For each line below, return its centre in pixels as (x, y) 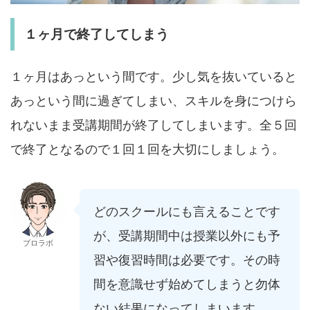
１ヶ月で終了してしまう (97, 34)
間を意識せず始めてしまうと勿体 (187, 284)
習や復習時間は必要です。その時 (187, 259)
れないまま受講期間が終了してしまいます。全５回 (154, 125)
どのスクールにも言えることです (187, 211)
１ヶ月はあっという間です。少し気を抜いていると (154, 76)
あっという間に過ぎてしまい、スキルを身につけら (154, 100)
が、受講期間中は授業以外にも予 (187, 235)
